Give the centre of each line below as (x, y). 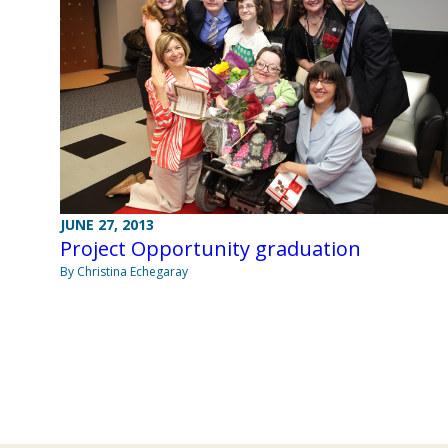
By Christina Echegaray (124, 272)
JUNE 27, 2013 (107, 225)
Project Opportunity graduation (210, 249)
